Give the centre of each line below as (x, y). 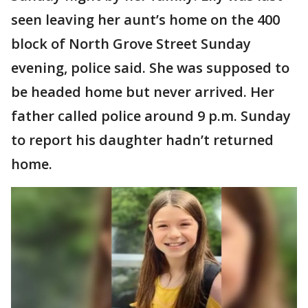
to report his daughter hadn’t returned (142, 140)
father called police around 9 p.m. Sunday (151, 116)
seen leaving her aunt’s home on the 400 (145, 20)
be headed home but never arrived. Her (143, 92)
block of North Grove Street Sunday (131, 44)
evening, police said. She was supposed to (150, 68)
